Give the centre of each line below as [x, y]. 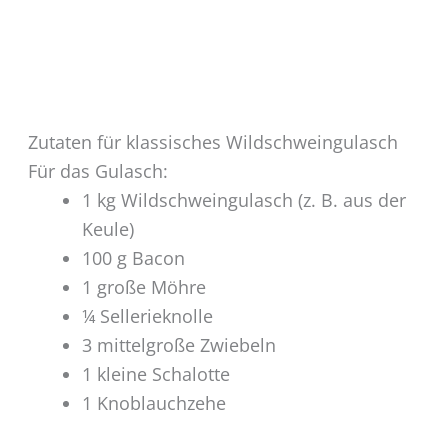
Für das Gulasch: [97, 170]
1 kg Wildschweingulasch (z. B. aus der [243, 199]
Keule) [107, 228]
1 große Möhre [143, 286]
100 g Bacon [133, 257]
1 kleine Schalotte [155, 373]
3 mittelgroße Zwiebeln [178, 344]
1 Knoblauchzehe [153, 402]
